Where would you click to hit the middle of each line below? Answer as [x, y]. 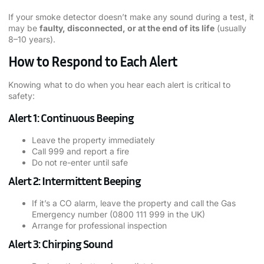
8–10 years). [32, 39]
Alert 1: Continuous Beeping [71, 118]
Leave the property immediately [93, 140]
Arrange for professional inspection [99, 226]
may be [24, 28]
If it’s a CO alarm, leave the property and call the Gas [134, 203]
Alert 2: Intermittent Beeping [75, 181]
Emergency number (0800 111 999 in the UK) [118, 214]
